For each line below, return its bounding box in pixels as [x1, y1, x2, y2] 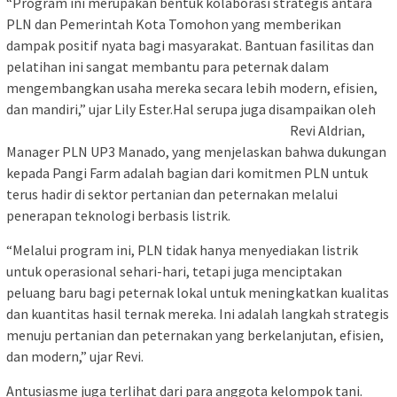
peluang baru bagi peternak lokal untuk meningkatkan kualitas [6, 283, 389, 301]
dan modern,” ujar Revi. [6, 346, 144, 365]
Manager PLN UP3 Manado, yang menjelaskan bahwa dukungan [6, 142, 386, 160]
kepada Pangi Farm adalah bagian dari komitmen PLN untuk [6, 163, 368, 182]
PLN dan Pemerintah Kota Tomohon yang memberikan [6, 14, 341, 33]
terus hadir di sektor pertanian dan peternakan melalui [6, 184, 338, 203]
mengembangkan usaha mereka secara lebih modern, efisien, [6, 78, 378, 97]
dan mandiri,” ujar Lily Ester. [6, 99, 173, 118]
